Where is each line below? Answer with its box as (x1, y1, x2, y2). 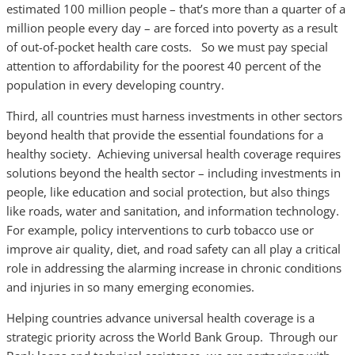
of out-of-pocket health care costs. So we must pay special (6, 39, 328, 55)
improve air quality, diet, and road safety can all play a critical (6, 241, 341, 257)
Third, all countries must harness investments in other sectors (6, 108, 342, 124)
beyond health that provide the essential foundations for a (6, 127, 323, 143)
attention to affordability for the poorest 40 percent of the (6, 58, 321, 74)
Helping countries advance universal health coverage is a (6, 310, 315, 326)
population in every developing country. (6, 77, 224, 93)
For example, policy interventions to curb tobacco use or (6, 222, 314, 238)
